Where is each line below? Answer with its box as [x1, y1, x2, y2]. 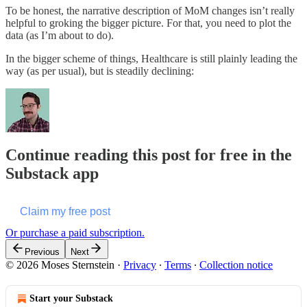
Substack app [5, 164, 99, 182]
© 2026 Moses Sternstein [5, 258, 114, 271]
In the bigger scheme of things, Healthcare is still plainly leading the [5, 52, 297, 64]
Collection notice [199, 258, 273, 271]
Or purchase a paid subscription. [5, 226, 145, 238]
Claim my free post [20, 205, 110, 217]
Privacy [123, 258, 156, 271]
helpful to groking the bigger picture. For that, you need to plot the [5, 16, 291, 29]
